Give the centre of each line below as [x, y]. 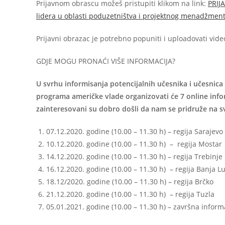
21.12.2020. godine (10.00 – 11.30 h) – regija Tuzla [130, 194]
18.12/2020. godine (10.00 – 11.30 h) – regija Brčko [130, 181]
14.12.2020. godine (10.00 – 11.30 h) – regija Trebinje [134, 156]
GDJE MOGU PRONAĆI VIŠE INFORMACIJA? [106, 61]
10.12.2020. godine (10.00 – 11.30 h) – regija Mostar [134, 144]
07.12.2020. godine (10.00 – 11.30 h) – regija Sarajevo [135, 131]
